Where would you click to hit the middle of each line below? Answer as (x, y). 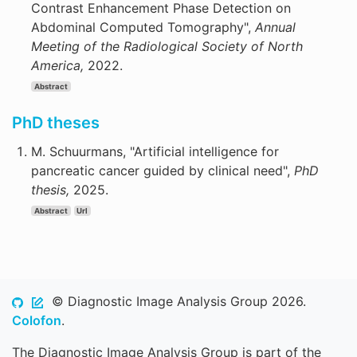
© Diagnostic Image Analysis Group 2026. (175, 301)
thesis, (52, 190)
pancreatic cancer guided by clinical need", (163, 171)
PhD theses (56, 123)
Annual (275, 27)
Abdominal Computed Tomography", (143, 27)
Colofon (37, 320)
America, (59, 65)
